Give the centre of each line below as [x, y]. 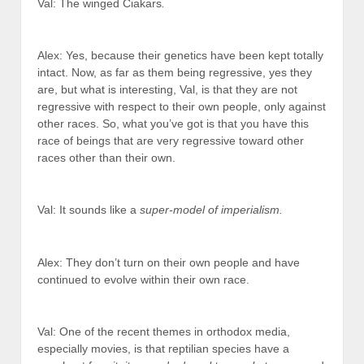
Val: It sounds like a [89, 210]
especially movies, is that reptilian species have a [163, 349]
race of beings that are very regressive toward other [171, 141]
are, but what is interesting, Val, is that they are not [167, 90]
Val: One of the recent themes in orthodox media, [164, 332]
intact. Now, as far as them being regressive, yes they [175, 73]
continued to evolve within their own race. [143, 279]
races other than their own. [106, 158]
